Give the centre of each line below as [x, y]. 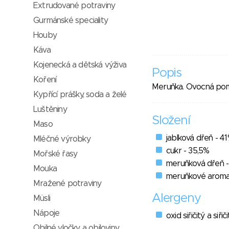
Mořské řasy [55, 154]
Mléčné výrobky [62, 139]
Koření [45, 80]
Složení [171, 121]
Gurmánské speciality [71, 20]
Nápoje [47, 213]
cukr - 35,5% [188, 151]
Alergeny [176, 199]
